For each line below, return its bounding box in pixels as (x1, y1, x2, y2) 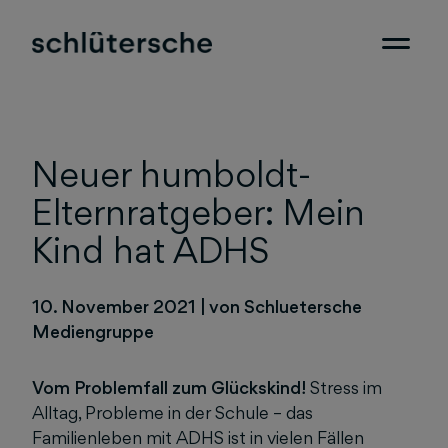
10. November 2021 (32, 296, 200, 317)
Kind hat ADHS (32, 229, 269, 272)
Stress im (306, 377, 382, 398)
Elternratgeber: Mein (32, 191, 365, 234)
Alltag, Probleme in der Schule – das (32, 402, 313, 423)
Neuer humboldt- (32, 153, 311, 196)
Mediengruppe (32, 321, 154, 342)
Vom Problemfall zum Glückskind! (32, 377, 306, 398)
